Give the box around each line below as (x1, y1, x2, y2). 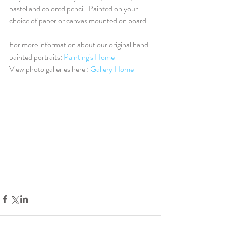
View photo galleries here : (9, 63, 90, 75)
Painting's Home (64, 51, 115, 63)
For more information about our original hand (9, 39, 150, 50)
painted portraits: (9, 51, 64, 63)
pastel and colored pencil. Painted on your (9, 3, 139, 14)
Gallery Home (90, 63, 134, 75)
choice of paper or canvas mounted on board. (9, 15, 148, 26)
